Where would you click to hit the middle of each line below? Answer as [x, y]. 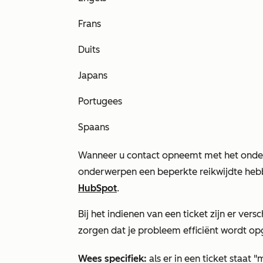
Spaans [94, 127]
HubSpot [97, 188]
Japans [93, 75]
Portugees [100, 101]
